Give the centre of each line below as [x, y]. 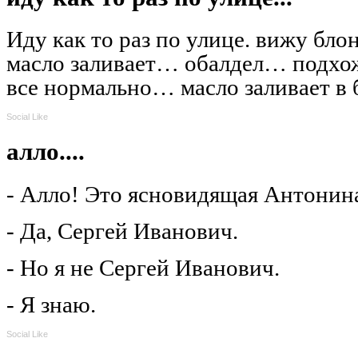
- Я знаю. [51, 305]
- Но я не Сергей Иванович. [143, 268]
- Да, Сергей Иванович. [122, 231]
